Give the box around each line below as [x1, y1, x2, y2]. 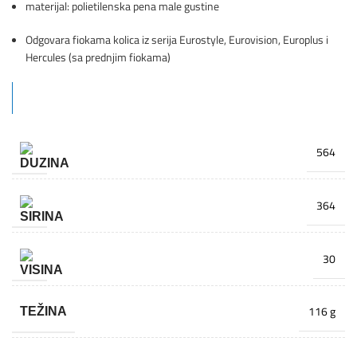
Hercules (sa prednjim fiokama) [25, 48, 171, 65]
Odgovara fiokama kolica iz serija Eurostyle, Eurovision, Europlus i [25, 30, 328, 48]
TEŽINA [20, 304, 67, 318]
